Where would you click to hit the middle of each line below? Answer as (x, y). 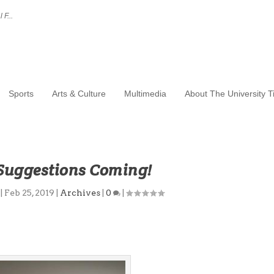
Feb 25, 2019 (30, 193)
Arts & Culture (79, 93)
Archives (80, 193)
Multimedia (145, 93)
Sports (21, 93)
